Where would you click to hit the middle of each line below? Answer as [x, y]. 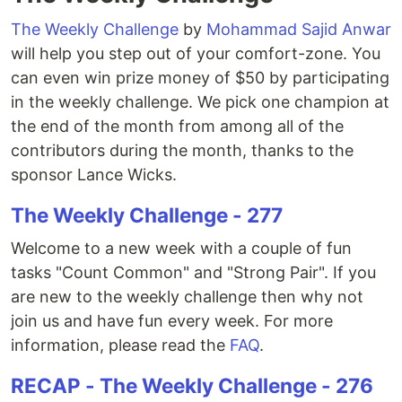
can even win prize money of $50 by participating [200, 78]
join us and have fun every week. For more [172, 321]
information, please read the [120, 345]
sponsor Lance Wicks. [94, 175]
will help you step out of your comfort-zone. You [196, 53]
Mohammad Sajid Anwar [299, 29]
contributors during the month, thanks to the [182, 150]
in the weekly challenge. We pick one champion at [200, 102]
